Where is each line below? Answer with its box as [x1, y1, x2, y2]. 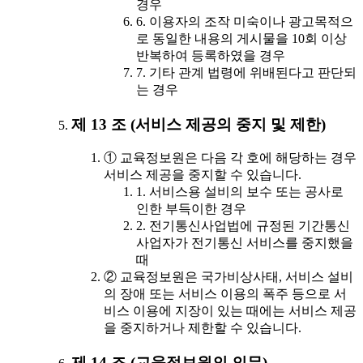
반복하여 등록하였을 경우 [136, 48, 285, 62]
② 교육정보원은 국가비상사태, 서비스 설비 [104, 270, 353, 284]
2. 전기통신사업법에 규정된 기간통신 [136, 219, 350, 233]
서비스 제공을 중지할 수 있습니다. [104, 168, 301, 182]
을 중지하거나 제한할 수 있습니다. [104, 321, 301, 335]
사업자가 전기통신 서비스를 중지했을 [136, 236, 353, 250]
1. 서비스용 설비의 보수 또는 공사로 [136, 185, 344, 199]
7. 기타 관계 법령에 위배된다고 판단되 [136, 65, 357, 79]
